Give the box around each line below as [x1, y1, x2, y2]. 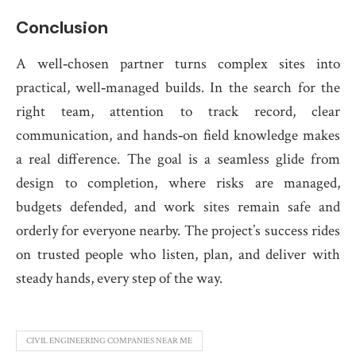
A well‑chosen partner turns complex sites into [16, 54, 340, 74]
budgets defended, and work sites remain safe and [16, 197, 340, 217]
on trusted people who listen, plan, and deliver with [16, 245, 340, 265]
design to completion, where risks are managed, [16, 173, 340, 193]
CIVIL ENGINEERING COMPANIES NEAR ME [26, 335, 192, 346]
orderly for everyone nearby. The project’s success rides [16, 221, 340, 241]
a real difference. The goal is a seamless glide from [16, 149, 340, 169]
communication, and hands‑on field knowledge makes [16, 126, 340, 145]
